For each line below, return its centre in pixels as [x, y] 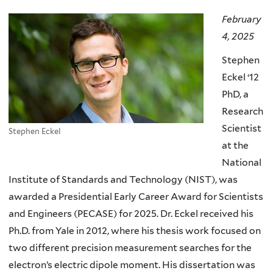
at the [235, 146]
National [242, 163]
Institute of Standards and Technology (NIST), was [123, 180]
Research [243, 112]
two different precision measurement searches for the [130, 248]
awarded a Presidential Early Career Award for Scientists [136, 197]
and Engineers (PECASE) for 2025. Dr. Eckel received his [131, 214]
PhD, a [235, 94]
